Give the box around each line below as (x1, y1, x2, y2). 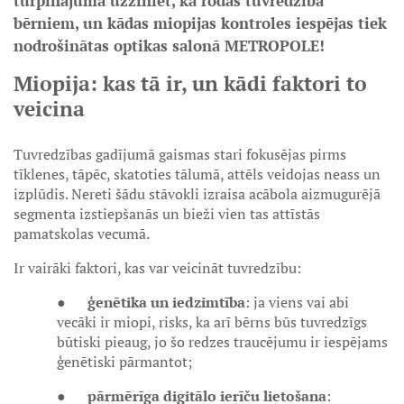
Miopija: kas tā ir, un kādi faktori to (14, 69, 367, 97)
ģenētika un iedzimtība (87, 292, 245, 312)
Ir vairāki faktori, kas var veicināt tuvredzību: (14, 258, 301, 278)
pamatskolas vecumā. (14, 224, 150, 243)
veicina (14, 95, 85, 123)
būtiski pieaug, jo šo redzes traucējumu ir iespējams (57, 332, 388, 352)
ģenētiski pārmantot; (57, 352, 192, 372)
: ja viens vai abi (245, 292, 349, 312)
